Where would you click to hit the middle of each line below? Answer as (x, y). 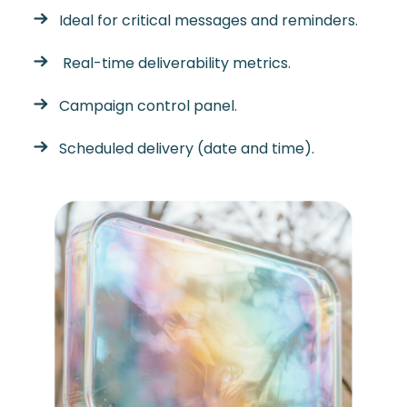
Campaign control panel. (148, 105)
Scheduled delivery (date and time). (189, 149)
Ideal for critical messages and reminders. (208, 20)
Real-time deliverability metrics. (177, 63)
